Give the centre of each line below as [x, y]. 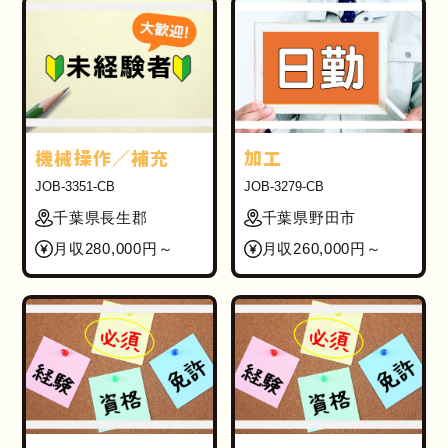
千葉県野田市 [308, 218]
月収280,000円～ [113, 249]
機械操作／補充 [102, 157]
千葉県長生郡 [100, 218]
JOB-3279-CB [283, 187]
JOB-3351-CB [75, 187]
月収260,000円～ [321, 249]
